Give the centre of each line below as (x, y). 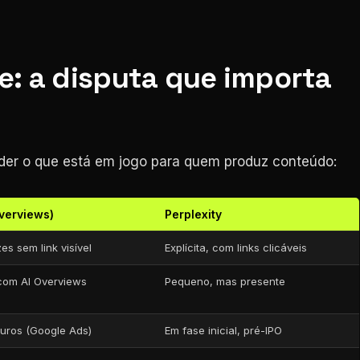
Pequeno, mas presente (225, 281)
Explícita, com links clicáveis (236, 247)
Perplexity (193, 214)
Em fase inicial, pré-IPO (223, 330)
